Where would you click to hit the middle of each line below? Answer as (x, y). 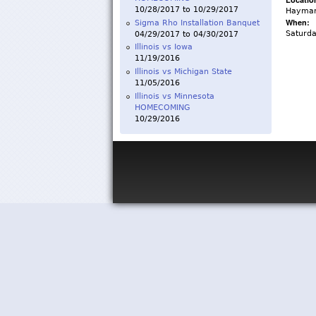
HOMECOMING (162, 107)
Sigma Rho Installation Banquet (197, 23)
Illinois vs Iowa (163, 47)
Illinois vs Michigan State (183, 72)
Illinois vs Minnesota (174, 96)
